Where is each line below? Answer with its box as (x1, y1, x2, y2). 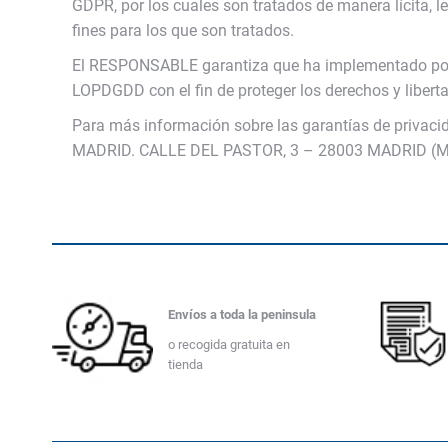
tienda (167, 357, 203, 373)
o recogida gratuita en (167, 337, 290, 353)
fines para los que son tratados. (72, 21, 294, 40)
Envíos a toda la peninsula (167, 307, 316, 323)
